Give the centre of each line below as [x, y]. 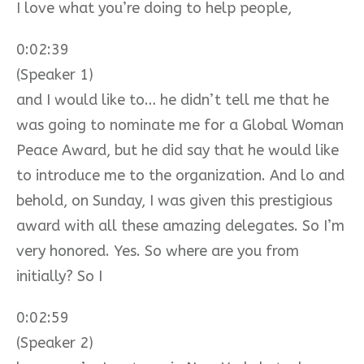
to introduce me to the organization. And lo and [180, 175]
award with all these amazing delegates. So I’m [180, 225]
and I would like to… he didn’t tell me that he [173, 100]
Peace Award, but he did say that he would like [178, 150]
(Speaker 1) [55, 74]
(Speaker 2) [55, 342]
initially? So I [59, 276]
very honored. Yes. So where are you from [158, 251]
